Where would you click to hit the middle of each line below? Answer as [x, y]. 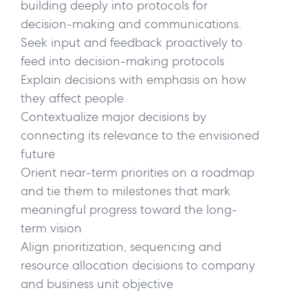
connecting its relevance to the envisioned [140, 135]
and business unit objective [99, 283]
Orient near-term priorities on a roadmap [137, 172]
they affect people [76, 98]
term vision [55, 228]
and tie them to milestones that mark [125, 190]
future [40, 153]
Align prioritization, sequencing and [121, 246]
